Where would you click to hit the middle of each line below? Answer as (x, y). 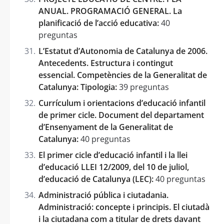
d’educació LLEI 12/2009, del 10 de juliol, (114, 167)
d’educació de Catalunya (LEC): (96, 179)
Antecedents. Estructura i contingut (106, 63)
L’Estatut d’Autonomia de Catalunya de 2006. (123, 51)
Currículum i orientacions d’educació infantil (122, 103)
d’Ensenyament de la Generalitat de (106, 127)
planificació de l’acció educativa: (99, 23)
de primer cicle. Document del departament (121, 115)
